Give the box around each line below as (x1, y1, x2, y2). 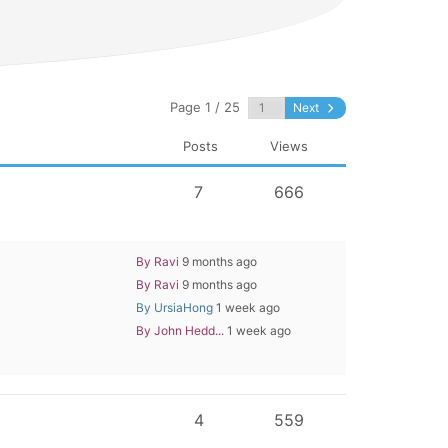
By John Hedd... (136, 322, 224, 338)
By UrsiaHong (136, 299, 213, 315)
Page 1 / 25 (169, 99, 240, 115)
